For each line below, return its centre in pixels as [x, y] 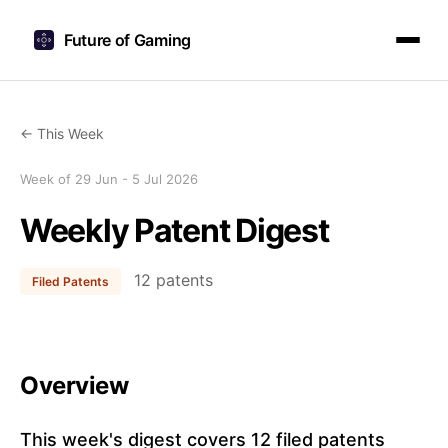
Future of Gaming [127, 39]
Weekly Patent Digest [174, 230]
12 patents [171, 280]
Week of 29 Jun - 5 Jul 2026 [109, 179]
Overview [74, 385]
